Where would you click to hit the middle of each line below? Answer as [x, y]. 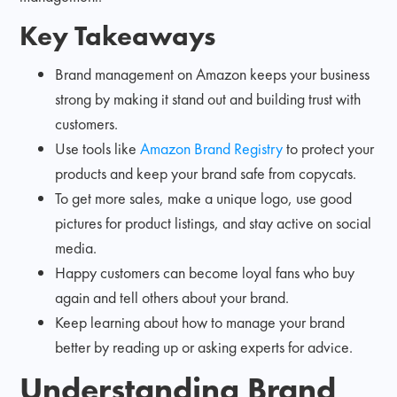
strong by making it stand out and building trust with [208, 98]
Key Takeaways [118, 35]
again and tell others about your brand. [172, 297]
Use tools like [98, 148]
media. [76, 247]
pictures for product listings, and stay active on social [214, 222]
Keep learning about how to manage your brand [200, 322]
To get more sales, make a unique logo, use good [204, 198]
